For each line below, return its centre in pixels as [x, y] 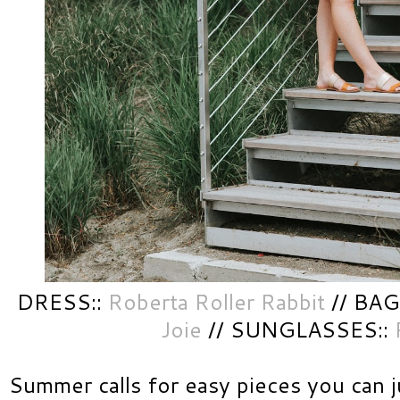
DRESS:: [62, 302]
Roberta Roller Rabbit [217, 302]
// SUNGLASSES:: [298, 329]
